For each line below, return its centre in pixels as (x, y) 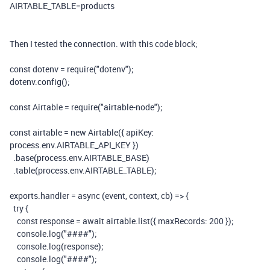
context (143, 196)
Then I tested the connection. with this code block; (104, 44)
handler (55, 196)
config (49, 82)
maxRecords (181, 221)
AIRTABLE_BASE (115, 158)
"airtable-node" (129, 107)
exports (24, 196)
